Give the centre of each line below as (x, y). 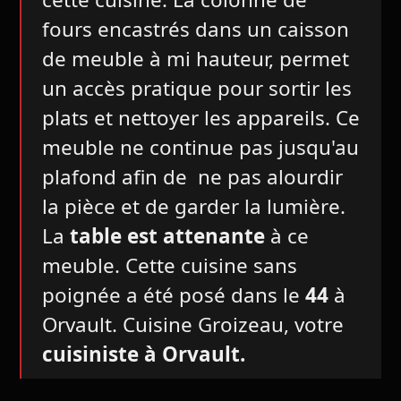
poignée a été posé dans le (173, 294)
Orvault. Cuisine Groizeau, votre (192, 324)
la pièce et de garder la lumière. (193, 206)
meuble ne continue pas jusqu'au (200, 147)
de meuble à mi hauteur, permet (195, 58)
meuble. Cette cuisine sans (169, 265)
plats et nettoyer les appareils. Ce (200, 117)
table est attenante (167, 235)
